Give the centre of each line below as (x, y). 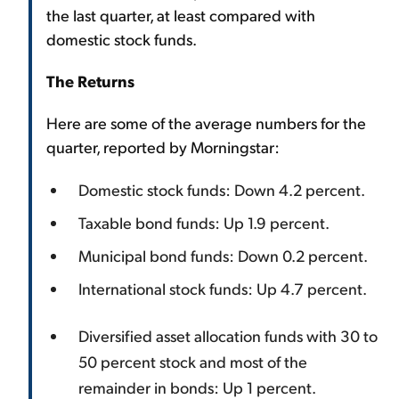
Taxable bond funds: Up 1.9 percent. (204, 222)
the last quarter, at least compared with (181, 14)
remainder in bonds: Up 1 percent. (197, 387)
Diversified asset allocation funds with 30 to (228, 335)
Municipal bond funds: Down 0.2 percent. (223, 255)
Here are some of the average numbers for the (206, 122)
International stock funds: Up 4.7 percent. (223, 288)
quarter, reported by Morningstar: (163, 146)
